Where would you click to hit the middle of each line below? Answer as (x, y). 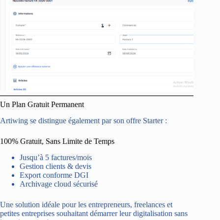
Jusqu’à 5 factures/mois (56, 157)
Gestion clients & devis (55, 166)
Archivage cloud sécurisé (59, 184)
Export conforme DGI (54, 175)
